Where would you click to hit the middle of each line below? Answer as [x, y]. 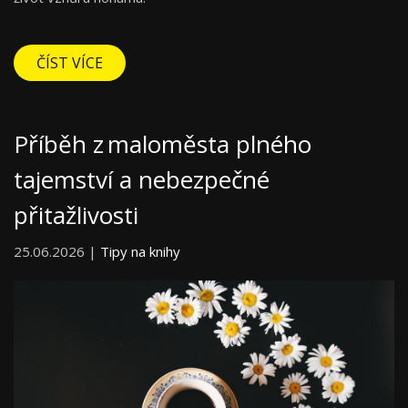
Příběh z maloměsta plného [163, 143]
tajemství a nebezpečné [142, 179]
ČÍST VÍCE [70, 62]
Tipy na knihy [140, 251]
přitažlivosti [76, 214]
